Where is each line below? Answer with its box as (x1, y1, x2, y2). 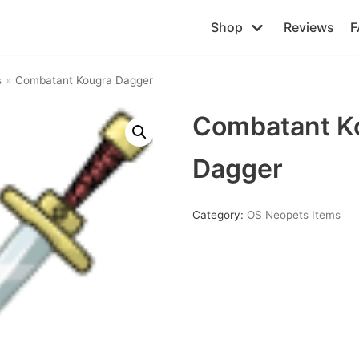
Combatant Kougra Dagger (14, 74, 153, 87)
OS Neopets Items (246, 208, 341, 221)
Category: (192, 208, 247, 221)
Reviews (284, 19, 334, 35)
